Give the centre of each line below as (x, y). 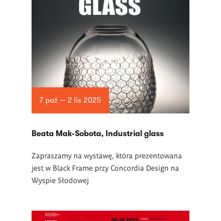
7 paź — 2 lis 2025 (70, 100)
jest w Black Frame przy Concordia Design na (105, 167)
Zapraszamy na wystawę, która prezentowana (107, 155)
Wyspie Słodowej (60, 180)
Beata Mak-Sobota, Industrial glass (98, 134)
